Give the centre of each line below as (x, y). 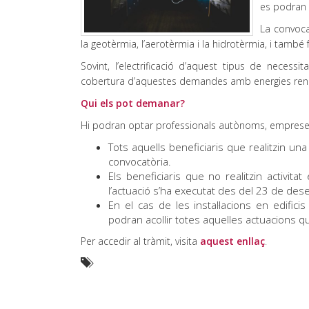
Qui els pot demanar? (133, 103)
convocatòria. (140, 161)
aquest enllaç (232, 241)
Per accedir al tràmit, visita (140, 241)
